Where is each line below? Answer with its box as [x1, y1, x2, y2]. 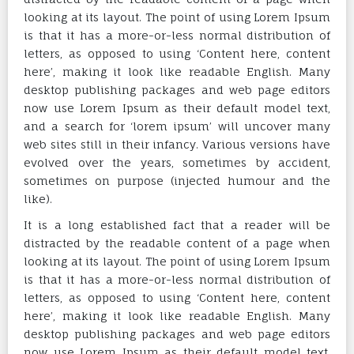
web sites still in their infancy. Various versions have [24, 137, 330, 151]
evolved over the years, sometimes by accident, [24, 155, 330, 169]
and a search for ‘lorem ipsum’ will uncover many [24, 119, 330, 133]
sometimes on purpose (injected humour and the [24, 173, 330, 187]
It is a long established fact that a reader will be [24, 217, 330, 232]
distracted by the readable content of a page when [24, 235, 330, 250]
